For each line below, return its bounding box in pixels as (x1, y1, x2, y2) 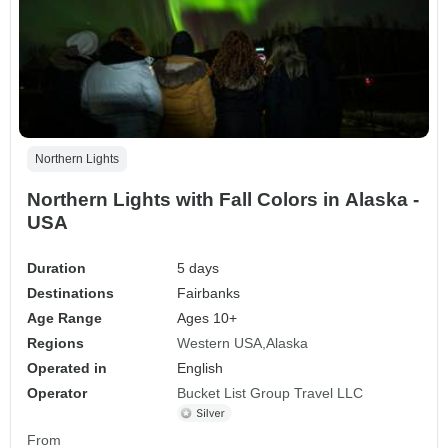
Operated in (27, 359, 107, 376)
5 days (177, 259, 220, 276)
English (177, 359, 224, 376)
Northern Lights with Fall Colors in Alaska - (27, 188, 419, 210)
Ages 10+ (177, 309, 238, 326)
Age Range (27, 309, 102, 326)
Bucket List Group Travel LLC (177, 384, 364, 401)
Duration (27, 259, 86, 276)
